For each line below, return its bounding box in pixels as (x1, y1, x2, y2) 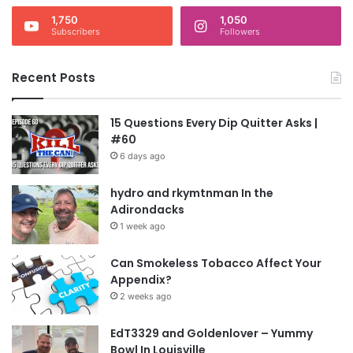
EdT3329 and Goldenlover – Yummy (110, 325, 313, 342)
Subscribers (51, 26, 100, 38)
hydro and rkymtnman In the (110, 185, 273, 202)
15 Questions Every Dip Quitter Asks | (110, 115, 318, 132)
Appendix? (110, 272, 172, 288)
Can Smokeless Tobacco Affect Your (110, 255, 321, 272)
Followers (220, 26, 260, 38)
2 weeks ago (120, 291, 172, 303)
